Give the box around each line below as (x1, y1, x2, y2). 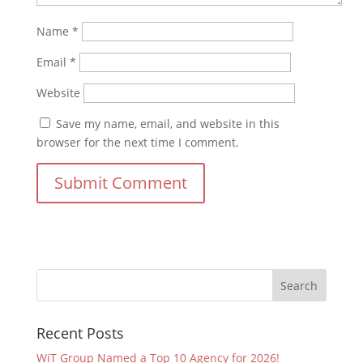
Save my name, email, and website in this (55, 116, 280, 132)
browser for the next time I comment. (36, 135, 239, 151)
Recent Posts (36, 323, 124, 344)
